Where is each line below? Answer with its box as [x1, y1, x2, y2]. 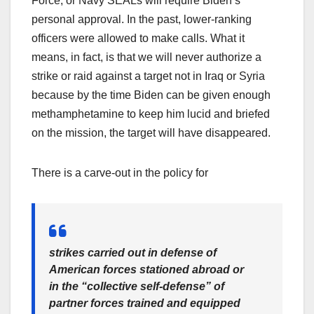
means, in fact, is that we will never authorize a [32, 51, 261, 64]
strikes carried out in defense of [49, 247, 217, 259]
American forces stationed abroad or [49, 264, 244, 276]
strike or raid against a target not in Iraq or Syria [32, 70, 265, 83]
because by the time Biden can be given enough [32, 89, 271, 102]
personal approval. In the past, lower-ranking [32, 13, 252, 26]
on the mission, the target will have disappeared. [32, 127, 271, 139]
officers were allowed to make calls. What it [32, 32, 245, 45]
